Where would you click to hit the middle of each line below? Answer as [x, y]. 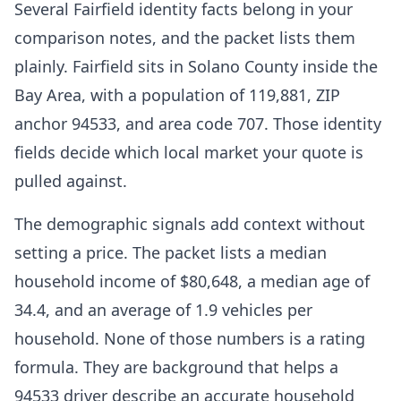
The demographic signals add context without [190, 224]
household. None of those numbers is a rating [190, 338]
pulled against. [71, 181]
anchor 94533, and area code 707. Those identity [198, 124]
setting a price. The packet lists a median [171, 252]
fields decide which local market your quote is [189, 152]
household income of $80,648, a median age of [192, 281]
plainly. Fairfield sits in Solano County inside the [196, 66]
